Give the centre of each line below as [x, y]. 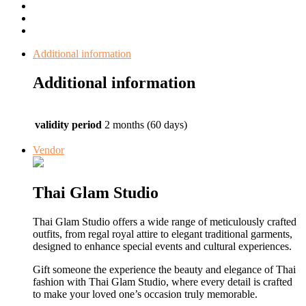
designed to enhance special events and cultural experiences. [162, 246]
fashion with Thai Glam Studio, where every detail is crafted [163, 281]
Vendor [48, 150]
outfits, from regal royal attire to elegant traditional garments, [163, 234]
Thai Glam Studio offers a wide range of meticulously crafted [165, 221]
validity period [68, 124]
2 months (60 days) [146, 124]
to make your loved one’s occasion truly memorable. [145, 294]
